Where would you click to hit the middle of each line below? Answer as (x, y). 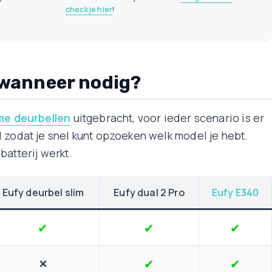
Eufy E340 (235, 192)
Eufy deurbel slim (43, 192)
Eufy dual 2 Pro (149, 192)
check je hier (89, 9)
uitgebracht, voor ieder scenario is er (168, 118)
